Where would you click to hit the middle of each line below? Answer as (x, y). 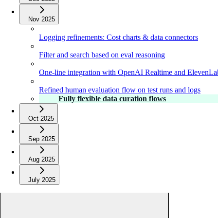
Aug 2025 (42, 160)
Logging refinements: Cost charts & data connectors (118, 37)
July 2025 (42, 180)
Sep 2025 (42, 139)
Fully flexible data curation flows (112, 99)
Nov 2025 (42, 19)
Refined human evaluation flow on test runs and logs (120, 90)
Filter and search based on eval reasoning (102, 55)
